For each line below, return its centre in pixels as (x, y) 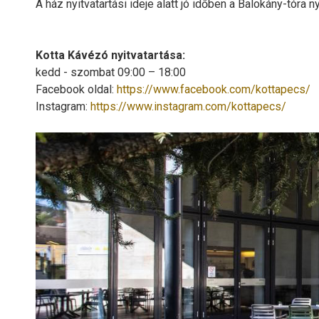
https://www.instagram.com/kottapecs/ (188, 106)
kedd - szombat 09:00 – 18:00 (111, 72)
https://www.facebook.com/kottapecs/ (214, 89)
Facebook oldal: (76, 89)
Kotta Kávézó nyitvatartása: (110, 55)
